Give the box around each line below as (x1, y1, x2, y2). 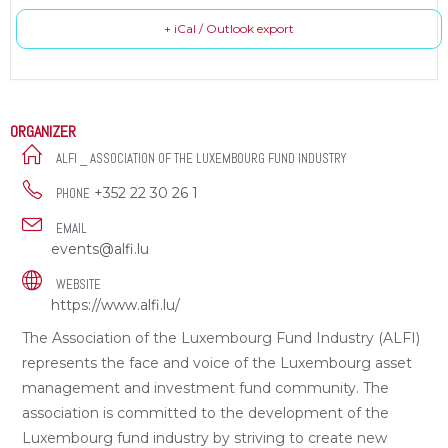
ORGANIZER (10, 121, 76, 143)
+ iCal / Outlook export (164, 21, 294, 37)
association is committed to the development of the (22, 404, 389, 423)
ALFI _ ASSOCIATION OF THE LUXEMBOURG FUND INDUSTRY (56, 150, 346, 168)
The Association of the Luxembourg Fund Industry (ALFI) (22, 329, 420, 348)
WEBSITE (56, 276, 101, 294)
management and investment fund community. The (22, 379, 389, 398)
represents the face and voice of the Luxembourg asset (22, 354, 412, 373)
